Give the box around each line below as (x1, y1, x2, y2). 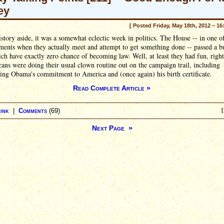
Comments (18, 107, 47, 114)
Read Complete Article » (72, 84, 150, 92)
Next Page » (91, 124, 132, 132)
